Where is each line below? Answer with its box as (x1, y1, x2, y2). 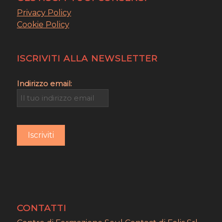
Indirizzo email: (16, 79, 72, 88)
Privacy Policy (16, 7, 71, 17)
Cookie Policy (16, 19, 69, 29)
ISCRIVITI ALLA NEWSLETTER (16, 53, 158, 63)
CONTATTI (16, 202, 66, 213)
